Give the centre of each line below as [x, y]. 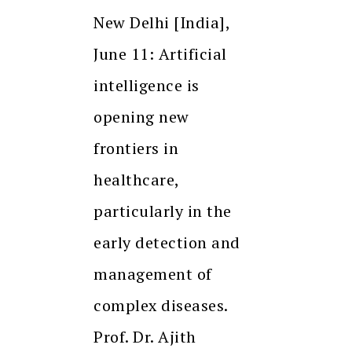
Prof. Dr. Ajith [145, 336]
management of [153, 273]
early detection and [167, 242]
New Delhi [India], [161, 22]
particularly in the [163, 211]
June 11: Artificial [160, 53]
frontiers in [136, 148]
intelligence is [147, 85]
